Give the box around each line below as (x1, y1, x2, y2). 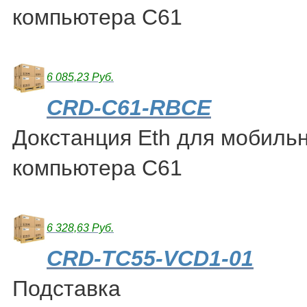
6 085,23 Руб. (47, 71, 114, 84)
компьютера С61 (12, 5, 182, 30)
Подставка (12, 276, 121, 302)
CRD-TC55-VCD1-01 (47, 246, 254, 271)
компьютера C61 (12, 156, 182, 181)
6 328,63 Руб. (47, 222, 114, 234)
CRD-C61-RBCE (47, 95, 211, 121)
